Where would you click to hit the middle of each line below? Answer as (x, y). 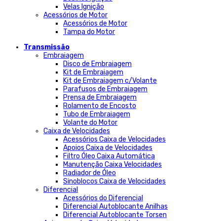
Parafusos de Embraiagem (105, 89)
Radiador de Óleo (90, 173)
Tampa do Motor (89, 32)
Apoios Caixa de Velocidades (108, 148)
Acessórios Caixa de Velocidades (114, 139)
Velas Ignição (84, 7)
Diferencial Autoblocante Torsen (115, 215)
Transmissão (47, 47)
